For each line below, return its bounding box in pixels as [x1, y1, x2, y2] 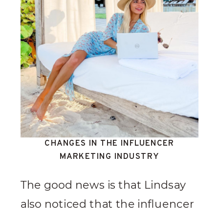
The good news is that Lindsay [21, 178, 186, 192]
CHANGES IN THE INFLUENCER [44, 138, 175, 150]
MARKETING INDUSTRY [60, 151, 159, 162]
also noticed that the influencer [21, 197, 194, 211]
